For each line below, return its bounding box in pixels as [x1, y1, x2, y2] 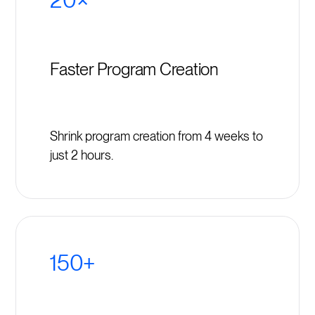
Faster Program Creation [50, 58, 219, 79]
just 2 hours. [50, 148, 114, 163]
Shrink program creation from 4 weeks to [50, 129, 264, 144]
